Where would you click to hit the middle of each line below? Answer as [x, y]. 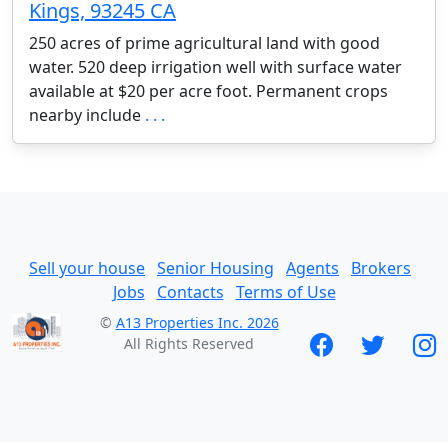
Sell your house [87, 268]
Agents [312, 268]
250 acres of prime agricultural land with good [204, 43]
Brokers [381, 268]
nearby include [87, 115]
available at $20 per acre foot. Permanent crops [208, 91]
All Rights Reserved [189, 344]
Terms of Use [285, 292]
